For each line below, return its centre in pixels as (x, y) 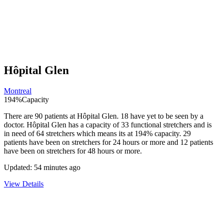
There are (19, 116)
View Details (24, 184)
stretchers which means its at (89, 134)
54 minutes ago (57, 168)
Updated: (19, 168)
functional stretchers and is (170, 125)
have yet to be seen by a (166, 116)
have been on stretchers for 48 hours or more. (73, 151)
